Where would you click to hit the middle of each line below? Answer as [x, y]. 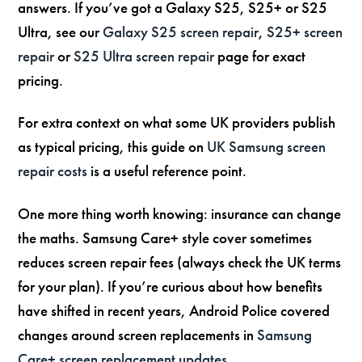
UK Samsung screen [267, 147]
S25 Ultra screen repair [144, 56]
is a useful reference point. [167, 171]
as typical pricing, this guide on [113, 147]
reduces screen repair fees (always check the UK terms [180, 263]
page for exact [260, 56]
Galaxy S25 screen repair [181, 32]
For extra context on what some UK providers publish [177, 123]
